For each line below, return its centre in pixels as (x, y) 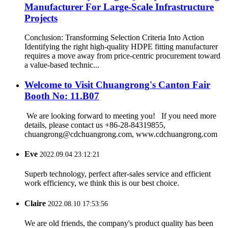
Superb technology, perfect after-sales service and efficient (118, 174)
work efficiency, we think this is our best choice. (102, 183)
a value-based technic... (62, 65)
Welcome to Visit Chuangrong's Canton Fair (117, 85)
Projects (41, 18)
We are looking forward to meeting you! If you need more (120, 116)
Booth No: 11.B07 (62, 96)
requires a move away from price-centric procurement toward (122, 56)
